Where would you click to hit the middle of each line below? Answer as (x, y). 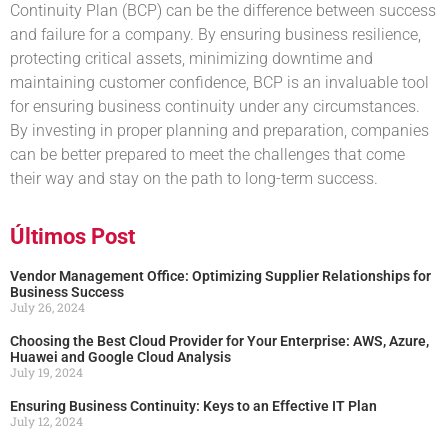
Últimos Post (72, 236)
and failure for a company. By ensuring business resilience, (215, 35)
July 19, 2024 (46, 371)
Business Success (67, 291)
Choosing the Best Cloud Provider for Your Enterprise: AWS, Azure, (219, 340)
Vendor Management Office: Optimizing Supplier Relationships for (220, 275)
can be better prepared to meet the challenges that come (207, 155)
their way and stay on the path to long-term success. (194, 179)
